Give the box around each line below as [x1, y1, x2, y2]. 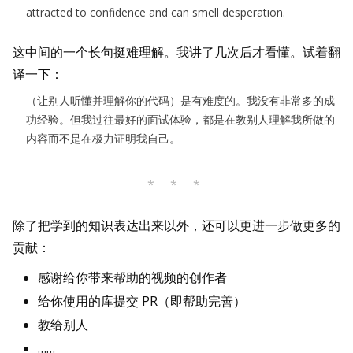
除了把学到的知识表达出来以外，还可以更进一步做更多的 [13, 217, 340, 235]
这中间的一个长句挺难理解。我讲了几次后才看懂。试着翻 [13, 43, 340, 61]
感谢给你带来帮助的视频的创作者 [38, 269, 227, 287]
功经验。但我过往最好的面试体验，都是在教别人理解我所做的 [26, 112, 335, 128]
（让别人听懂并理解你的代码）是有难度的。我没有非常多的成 [26, 93, 335, 109]
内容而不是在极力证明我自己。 [26, 131, 180, 147]
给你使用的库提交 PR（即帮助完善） [38, 292, 246, 310]
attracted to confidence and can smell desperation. [26, 5, 285, 20]
